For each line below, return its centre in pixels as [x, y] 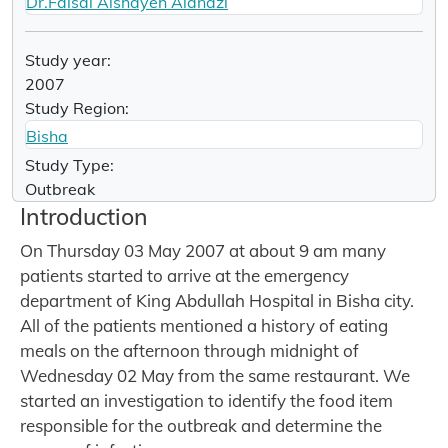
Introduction [84, 215]
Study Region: [77, 107]
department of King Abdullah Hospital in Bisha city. [217, 300]
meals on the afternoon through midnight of [189, 350]
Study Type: [69, 164]
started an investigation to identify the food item [206, 400]
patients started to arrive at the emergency [184, 275]
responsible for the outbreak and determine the [201, 425]
